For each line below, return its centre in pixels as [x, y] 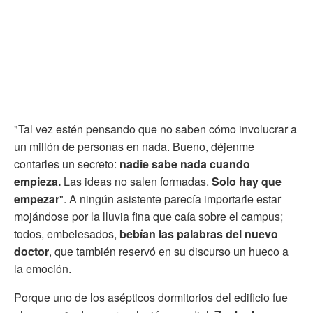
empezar [37, 198]
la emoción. [43, 268]
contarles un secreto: [67, 163]
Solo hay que [247, 181]
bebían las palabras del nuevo [199, 233]
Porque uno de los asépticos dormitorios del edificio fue [151, 297]
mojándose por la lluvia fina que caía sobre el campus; [148, 216]
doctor [31, 251]
